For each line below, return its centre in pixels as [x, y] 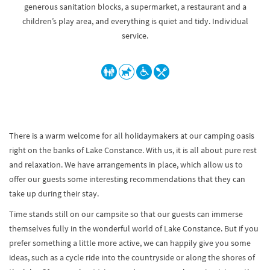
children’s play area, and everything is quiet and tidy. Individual [135, 21]
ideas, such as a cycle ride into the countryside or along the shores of [132, 257]
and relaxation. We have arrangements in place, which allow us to [126, 165]
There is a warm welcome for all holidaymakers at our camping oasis [132, 136]
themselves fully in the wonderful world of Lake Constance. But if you [134, 228]
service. [135, 36]
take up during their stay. [54, 193]
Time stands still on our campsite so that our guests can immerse [126, 214]
